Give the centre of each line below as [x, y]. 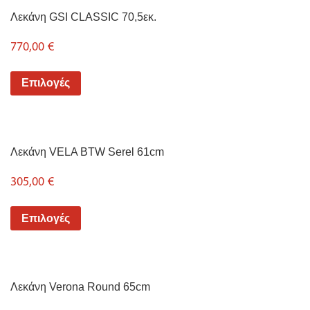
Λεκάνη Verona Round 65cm [80, 287]
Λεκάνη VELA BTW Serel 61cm [87, 152]
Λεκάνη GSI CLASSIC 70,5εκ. [83, 17]
